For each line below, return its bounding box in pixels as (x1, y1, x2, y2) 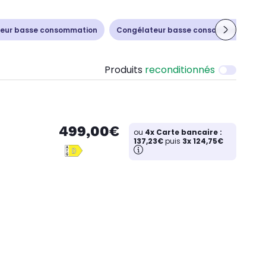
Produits (104, 63, 145, 77)
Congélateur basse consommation (116, 24, 251, 35)
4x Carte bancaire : (145, 127, 222, 137)
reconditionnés (145, 63, 215, 77)
